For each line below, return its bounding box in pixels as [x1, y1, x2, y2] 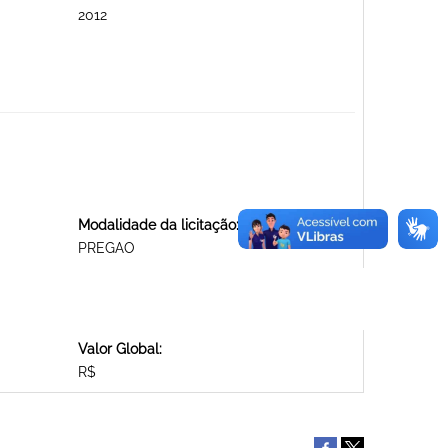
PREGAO [77, 240, 135, 257]
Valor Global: [77, 341, 162, 358]
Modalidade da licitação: [77, 217, 239, 234]
